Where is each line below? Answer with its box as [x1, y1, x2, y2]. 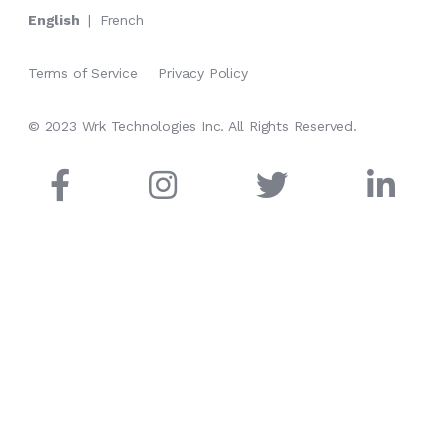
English [28, 11, 80, 28]
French [99, 11, 144, 28]
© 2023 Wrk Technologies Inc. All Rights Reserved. [28, 117, 357, 134]
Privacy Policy [158, 64, 248, 81]
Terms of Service [28, 64, 138, 81]
